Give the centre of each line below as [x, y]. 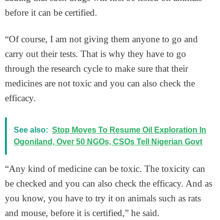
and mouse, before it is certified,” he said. [82, 213]
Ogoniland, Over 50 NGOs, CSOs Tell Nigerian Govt [108, 141]
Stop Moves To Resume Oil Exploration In [129, 130]
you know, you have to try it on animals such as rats [103, 198]
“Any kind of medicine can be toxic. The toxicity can [105, 168]
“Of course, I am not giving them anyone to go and [101, 39]
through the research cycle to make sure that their [96, 68]
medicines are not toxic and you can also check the [100, 83]
